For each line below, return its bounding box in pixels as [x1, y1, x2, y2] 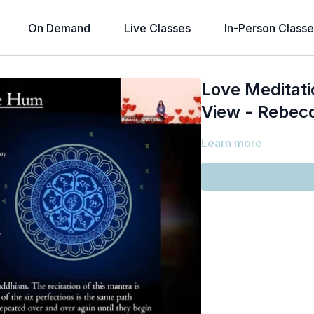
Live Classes [123, 21, 191, 35]
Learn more [201, 136, 263, 150]
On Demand [27, 21, 90, 35]
